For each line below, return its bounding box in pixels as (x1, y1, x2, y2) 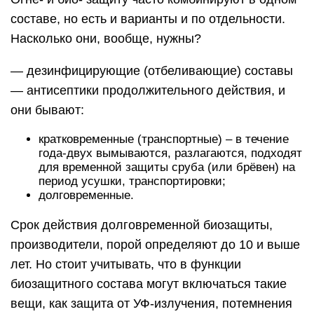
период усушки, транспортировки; (39, 175, 226, 188)
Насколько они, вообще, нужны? (11, 32, 201, 46)
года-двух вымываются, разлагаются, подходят (39, 146, 302, 160)
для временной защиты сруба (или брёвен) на (39, 161, 295, 174)
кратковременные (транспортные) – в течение (39, 132, 289, 146)
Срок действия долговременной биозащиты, (11, 218, 273, 232)
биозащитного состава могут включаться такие (11, 277, 287, 291)
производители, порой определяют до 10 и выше (11, 238, 300, 252)
